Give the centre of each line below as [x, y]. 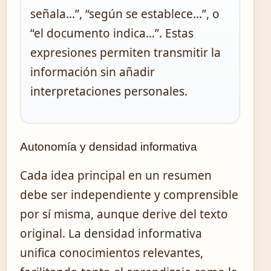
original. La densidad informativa [111, 234]
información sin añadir [93, 72]
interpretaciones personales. [109, 92]
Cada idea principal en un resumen [116, 176]
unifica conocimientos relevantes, [112, 253]
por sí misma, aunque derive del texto [124, 214]
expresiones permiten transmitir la [126, 53]
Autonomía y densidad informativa [109, 147]
